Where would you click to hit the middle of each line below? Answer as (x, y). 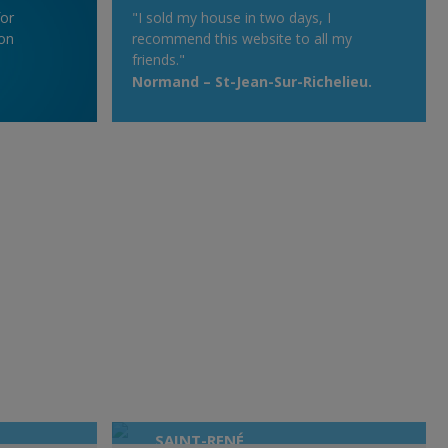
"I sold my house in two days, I (231, 17)
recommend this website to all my (242, 38)
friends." (158, 59)
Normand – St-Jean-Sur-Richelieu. (252, 81)
